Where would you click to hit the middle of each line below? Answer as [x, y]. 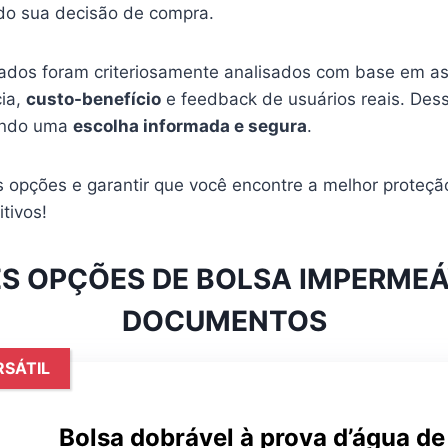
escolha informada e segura [190, 126]
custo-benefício [93, 99]
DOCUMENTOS [224, 321]
